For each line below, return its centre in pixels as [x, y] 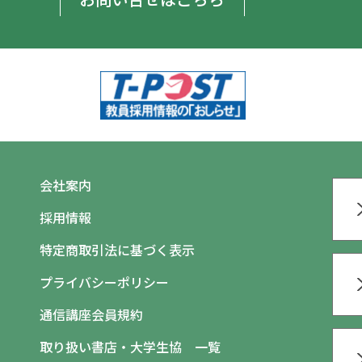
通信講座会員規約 [91, 314]
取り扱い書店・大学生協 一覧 [130, 347]
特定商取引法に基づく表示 [117, 250]
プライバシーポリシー [104, 282]
